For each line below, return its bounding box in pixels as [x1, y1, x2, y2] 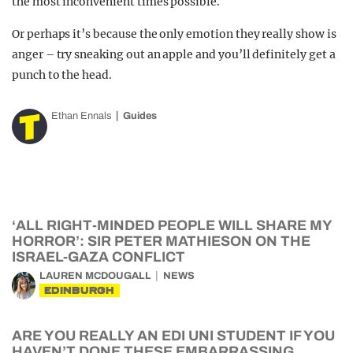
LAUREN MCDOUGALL [39, 270, 151, 281]
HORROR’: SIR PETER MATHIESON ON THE [12, 233, 310, 249]
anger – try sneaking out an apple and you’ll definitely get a [12, 47, 336, 61]
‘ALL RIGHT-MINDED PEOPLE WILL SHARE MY [12, 217, 332, 233]
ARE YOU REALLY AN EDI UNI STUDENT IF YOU [12, 328, 335, 344]
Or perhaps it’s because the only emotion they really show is [12, 27, 336, 41]
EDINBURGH [44, 284, 115, 296]
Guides [123, 110, 157, 121]
